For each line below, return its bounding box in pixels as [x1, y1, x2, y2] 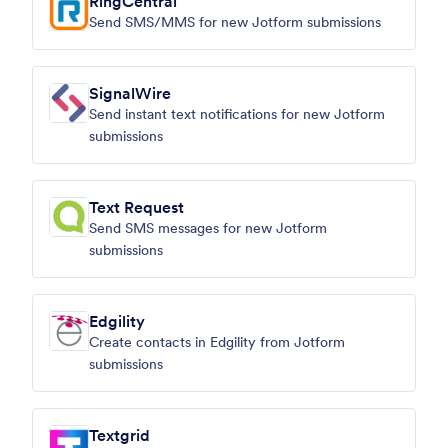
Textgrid [89, 425, 150, 445]
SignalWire [89, 83, 171, 103]
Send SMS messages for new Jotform [89, 219, 327, 237]
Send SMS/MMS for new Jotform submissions [89, 13, 381, 31]
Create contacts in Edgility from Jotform [89, 333, 345, 351]
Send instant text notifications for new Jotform [89, 105, 385, 123]
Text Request [89, 197, 184, 217]
